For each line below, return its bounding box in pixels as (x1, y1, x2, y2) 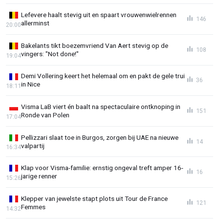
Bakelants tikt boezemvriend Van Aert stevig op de (21, 41, 168, 49)
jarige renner (21, 172, 57, 180)
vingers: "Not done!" (21, 49, 79, 58)
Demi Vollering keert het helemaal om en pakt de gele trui (21, 72, 185, 80)
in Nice (21, 80, 40, 88)
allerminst (21, 19, 49, 27)
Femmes (21, 202, 45, 211)
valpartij (21, 141, 44, 150)
